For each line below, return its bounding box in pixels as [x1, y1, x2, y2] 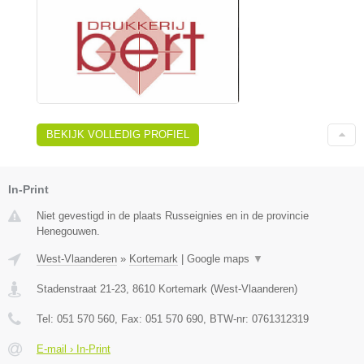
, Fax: [115, 312, 145, 325]
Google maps [187, 252, 253, 265]
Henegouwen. [37, 224, 100, 237]
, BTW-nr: [203, 312, 252, 325]
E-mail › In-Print [37, 342, 110, 355]
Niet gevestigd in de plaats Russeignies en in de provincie [37, 209, 309, 222]
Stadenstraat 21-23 [37, 282, 126, 295]
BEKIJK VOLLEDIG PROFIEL [46, 128, 189, 141]
